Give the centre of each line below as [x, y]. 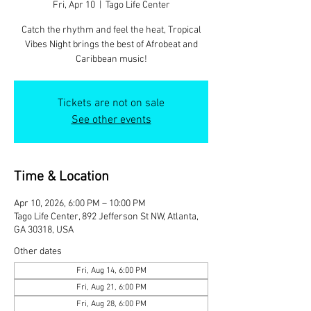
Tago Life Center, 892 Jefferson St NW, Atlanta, [106, 217]
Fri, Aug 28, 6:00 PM [111, 304]
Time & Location [61, 177]
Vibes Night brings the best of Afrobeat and [111, 45]
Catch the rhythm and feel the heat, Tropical [111, 31]
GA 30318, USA [44, 230]
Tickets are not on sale [111, 104]
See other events [111, 120]
